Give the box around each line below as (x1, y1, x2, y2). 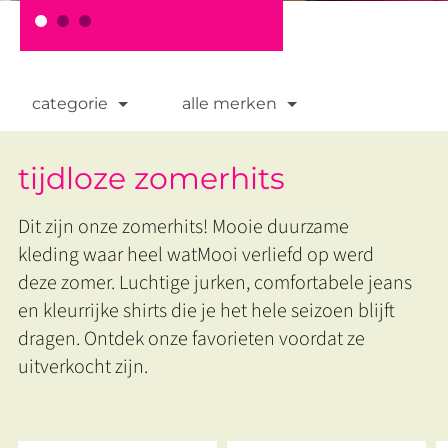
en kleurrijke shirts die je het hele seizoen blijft (17, 297, 395, 325)
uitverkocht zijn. (17, 353, 152, 381)
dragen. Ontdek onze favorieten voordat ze (17, 325, 365, 353)
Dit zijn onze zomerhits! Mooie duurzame (17, 213, 349, 241)
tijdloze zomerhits (17, 160, 285, 197)
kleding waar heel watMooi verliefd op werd (17, 241, 374, 269)
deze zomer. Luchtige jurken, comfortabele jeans (17, 269, 412, 297)
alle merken (182, 94, 277, 113)
